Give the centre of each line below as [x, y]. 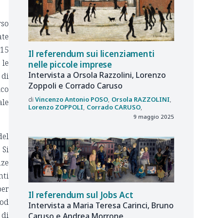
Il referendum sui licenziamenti [91, 54]
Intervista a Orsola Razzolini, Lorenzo [97, 75]
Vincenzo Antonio [62, 100]
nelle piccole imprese [70, 64]
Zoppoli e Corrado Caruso [75, 85]
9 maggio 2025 [154, 117]
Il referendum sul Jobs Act [81, 195]
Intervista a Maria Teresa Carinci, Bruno [101, 205]
